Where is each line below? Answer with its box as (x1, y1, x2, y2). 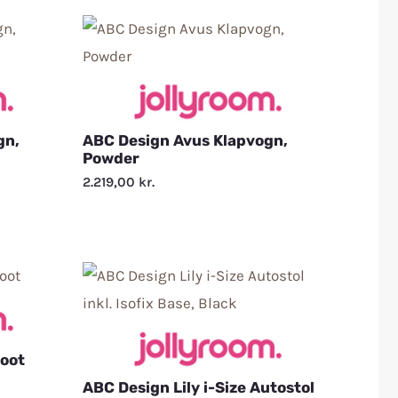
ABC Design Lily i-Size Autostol (83, 378, 315, 396)
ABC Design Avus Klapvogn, (83, 131, 289, 149)
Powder (83, 148, 140, 167)
